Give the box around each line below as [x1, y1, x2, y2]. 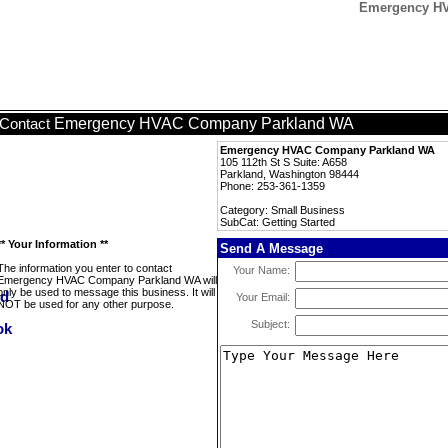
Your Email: [236, 291, 290, 303]
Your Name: [233, 264, 290, 276]
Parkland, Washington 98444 [220, 168, 359, 180]
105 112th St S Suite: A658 [220, 156, 347, 168]
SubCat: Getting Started [220, 216, 335, 228]
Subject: [251, 318, 290, 330]
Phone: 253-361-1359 [220, 180, 325, 192]
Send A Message [220, 241, 323, 256]
